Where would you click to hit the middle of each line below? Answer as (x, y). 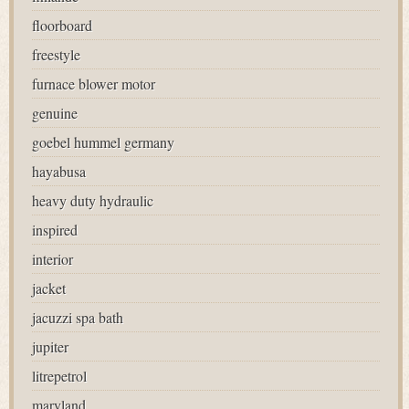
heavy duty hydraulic (93, 200)
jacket (49, 288)
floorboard (62, 25)
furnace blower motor (94, 84)
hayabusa (59, 171)
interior (52, 259)
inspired (55, 230)
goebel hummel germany (103, 142)
